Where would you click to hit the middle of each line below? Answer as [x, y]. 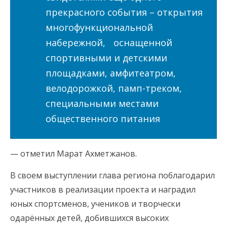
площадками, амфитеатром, [111, 73]
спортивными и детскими [106, 58]
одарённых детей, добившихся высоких [89, 218]
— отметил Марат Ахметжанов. [73, 154]
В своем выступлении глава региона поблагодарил [112, 176]
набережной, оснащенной [109, 43]
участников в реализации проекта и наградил [103, 190]
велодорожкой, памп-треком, [114, 88]
